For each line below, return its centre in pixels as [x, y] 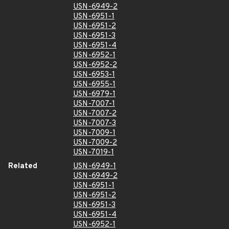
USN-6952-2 [95, 65]
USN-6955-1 [94, 85]
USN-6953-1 [94, 75]
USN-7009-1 [94, 133]
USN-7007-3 [95, 123]
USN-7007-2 [95, 114]
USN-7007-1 [94, 104]
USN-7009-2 [95, 143]
